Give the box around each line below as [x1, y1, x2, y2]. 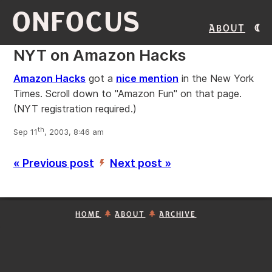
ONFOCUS [12, 8, 141, 36]
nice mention [116, 72, 178, 84]
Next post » [110, 157, 171, 170]
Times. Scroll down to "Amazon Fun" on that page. [13, 87, 242, 100]
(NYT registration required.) [13, 103, 137, 115]
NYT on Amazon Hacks [13, 46, 186, 64]
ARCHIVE [159, 210, 197, 219]
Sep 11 [13, 127, 38, 137]
